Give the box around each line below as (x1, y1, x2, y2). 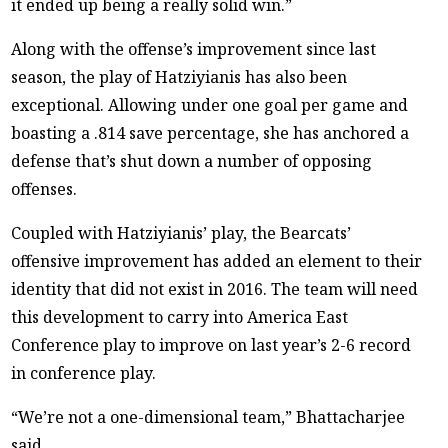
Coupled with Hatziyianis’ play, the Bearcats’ (11, 222, 352, 245)
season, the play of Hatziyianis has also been (11, 66, 348, 89)
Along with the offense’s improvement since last (11, 38, 377, 61)
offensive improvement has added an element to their (11, 250, 423, 273)
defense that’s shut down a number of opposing (11, 150, 373, 173)
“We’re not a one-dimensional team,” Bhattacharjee (11, 406, 406, 429)
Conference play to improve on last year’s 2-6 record (11, 334, 412, 357)
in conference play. (11, 362, 157, 385)
